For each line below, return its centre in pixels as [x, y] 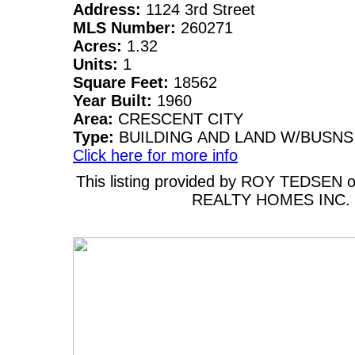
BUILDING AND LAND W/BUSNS [236, 137]
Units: [98, 65]
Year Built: [115, 101]
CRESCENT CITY [181, 119]
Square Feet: [123, 83]
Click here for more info [155, 156]
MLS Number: [127, 28]
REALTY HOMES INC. [271, 200]
